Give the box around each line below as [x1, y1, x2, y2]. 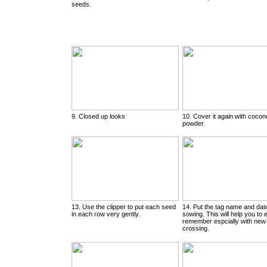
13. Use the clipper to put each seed [72, 203, 176, 210]
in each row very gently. [72, 210, 140, 218]
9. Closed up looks [72, 113, 125, 120]
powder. [182, 120, 205, 127]
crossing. [182, 225, 209, 232]
